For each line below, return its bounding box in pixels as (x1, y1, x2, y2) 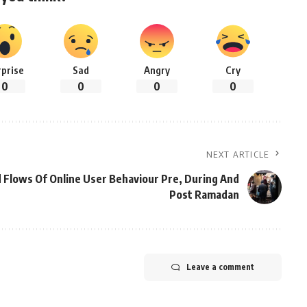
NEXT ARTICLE (206, 149, 269, 160)
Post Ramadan (169, 188, 239, 201)
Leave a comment (186, 262, 254, 272)
